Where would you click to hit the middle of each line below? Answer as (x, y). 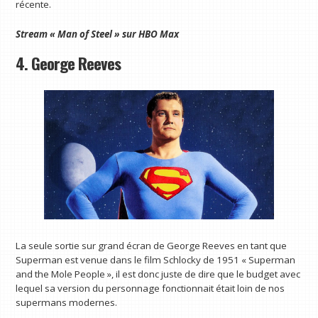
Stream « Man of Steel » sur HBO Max (98, 34)
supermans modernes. (67, 302)
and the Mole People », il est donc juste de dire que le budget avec (158, 274)
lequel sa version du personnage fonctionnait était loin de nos (150, 288)
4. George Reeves (68, 64)
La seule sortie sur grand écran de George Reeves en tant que (152, 245)
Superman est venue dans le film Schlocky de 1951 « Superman (156, 259)
